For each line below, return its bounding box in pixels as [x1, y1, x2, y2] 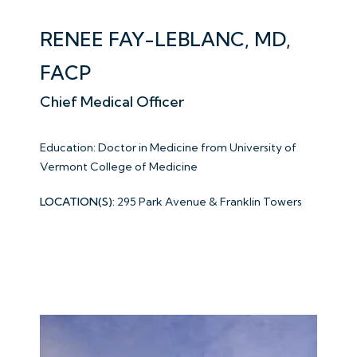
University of [229, 139, 296, 155]
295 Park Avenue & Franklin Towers [117, 194, 302, 209]
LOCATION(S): [40, 194, 115, 209]
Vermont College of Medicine [40, 159, 198, 174]
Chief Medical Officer [40, 92, 184, 111]
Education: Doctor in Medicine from [40, 139, 229, 155]
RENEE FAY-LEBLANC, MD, [40, 26, 291, 51]
